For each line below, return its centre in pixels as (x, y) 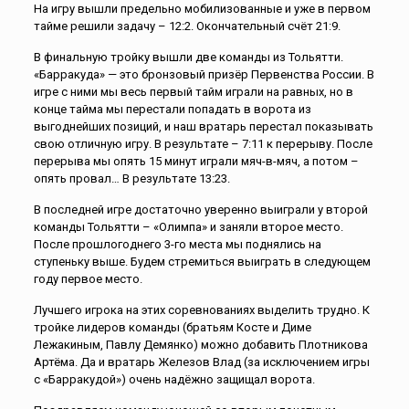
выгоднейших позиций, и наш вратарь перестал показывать (203, 127)
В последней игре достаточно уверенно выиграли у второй (200, 210)
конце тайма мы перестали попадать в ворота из (172, 110)
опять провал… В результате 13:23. (131, 179)
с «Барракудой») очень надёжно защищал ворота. (174, 380)
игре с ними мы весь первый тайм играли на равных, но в (193, 92)
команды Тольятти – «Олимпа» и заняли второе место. (188, 227)
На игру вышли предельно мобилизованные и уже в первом (202, 9)
